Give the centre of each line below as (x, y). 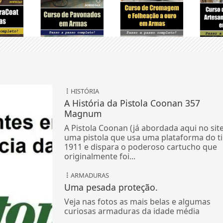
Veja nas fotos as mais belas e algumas (137, 201)
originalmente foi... (100, 156)
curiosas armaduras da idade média (132, 211)
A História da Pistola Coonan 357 (132, 103)
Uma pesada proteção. (111, 187)
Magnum (83, 113)
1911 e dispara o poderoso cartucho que (140, 147)
